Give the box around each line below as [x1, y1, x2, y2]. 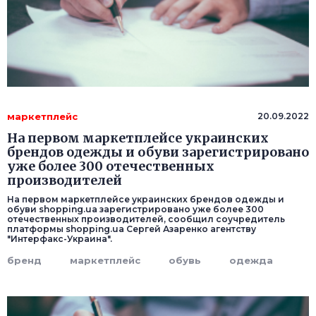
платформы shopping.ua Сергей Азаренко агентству [7, 224, 256, 235]
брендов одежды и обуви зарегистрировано [7, 144, 309, 161]
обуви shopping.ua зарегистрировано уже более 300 [7, 204, 264, 215]
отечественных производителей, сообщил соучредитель [7, 214, 285, 225]
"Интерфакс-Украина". [7, 233, 112, 245]
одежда [229, 255, 273, 267]
